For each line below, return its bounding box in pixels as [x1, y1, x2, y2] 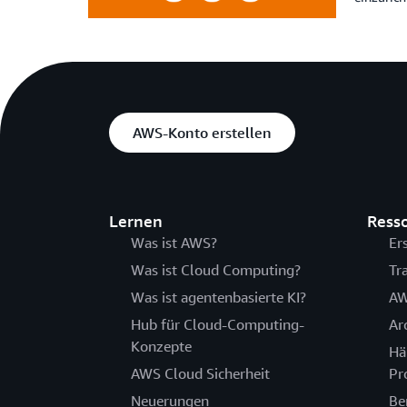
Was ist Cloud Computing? [131, 261, 301, 280]
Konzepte [131, 337, 192, 356]
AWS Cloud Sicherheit [131, 364, 270, 383]
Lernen [109, 211, 163, 232]
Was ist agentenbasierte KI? [131, 288, 306, 307]
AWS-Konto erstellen [133, 124, 272, 143]
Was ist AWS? [131, 233, 217, 253]
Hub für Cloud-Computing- [131, 315, 304, 334]
